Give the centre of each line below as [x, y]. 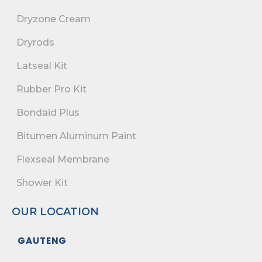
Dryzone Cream [54, 19]
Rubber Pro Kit [51, 89]
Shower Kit [42, 183]
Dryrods [35, 43]
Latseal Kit [42, 66]
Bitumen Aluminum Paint [76, 136]
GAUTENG [42, 241]
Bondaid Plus [48, 113]
